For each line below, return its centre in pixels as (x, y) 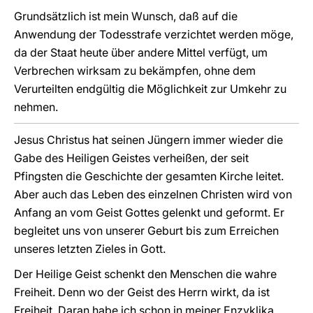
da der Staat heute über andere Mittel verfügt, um (141, 52)
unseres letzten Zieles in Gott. (90, 249)
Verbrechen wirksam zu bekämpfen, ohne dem (135, 71)
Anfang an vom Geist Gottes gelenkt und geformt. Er (149, 212)
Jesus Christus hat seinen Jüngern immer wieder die (148, 140)
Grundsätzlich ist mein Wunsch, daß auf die (126, 16)
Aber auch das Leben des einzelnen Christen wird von (153, 194)
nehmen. (36, 107)
